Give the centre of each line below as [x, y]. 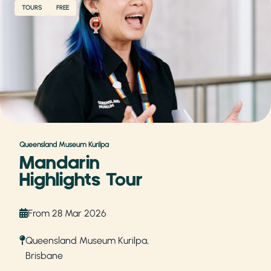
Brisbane [44, 255]
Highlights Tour [81, 180]
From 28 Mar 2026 [67, 213]
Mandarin [60, 163]
